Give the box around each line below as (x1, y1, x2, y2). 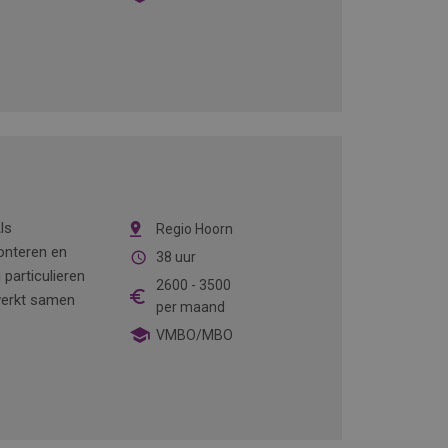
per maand (155, 299, 225, 315)
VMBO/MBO (155, 327, 233, 343)
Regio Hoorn (155, 221, 233, 237)
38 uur (155, 249, 196, 265)
